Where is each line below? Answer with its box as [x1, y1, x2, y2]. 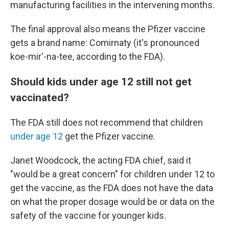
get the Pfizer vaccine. [63, 131, 155, 142]
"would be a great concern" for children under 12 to [10, 169, 215, 179]
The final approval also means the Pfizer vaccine [10, 24, 205, 34]
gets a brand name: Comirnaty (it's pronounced [10, 37, 199, 48]
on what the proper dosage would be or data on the [10, 196, 215, 207]
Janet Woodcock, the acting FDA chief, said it [10, 155, 191, 166]
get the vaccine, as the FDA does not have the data [10, 182, 213, 193]
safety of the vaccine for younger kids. [10, 210, 166, 221]
